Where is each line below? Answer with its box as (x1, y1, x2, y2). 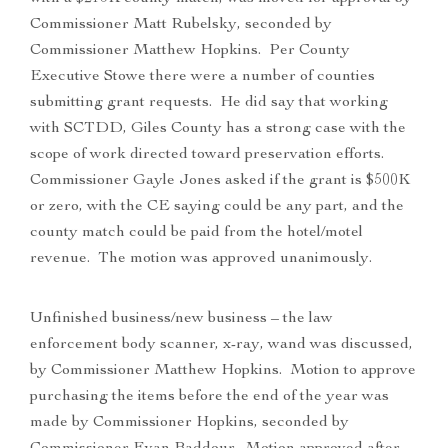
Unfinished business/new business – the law (30, 311, 333, 328)
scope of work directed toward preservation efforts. (30, 147, 388, 164)
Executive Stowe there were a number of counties (30, 69, 375, 86)
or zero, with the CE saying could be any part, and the (30, 199, 404, 216)
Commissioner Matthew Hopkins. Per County (30, 43, 350, 60)
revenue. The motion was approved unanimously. (30, 251, 372, 268)
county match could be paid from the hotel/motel (30, 225, 363, 242)
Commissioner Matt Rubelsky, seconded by (30, 17, 332, 34)
